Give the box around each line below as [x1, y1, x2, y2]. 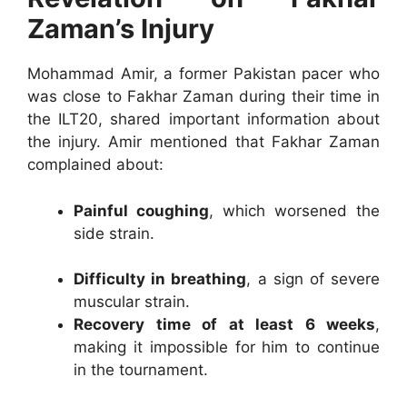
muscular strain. [74, 293, 190, 312]
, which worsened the [209, 201, 380, 220]
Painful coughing [74, 201, 209, 220]
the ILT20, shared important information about [27, 110, 380, 129]
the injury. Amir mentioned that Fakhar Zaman [27, 133, 380, 152]
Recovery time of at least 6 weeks [74, 315, 375, 334]
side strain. [74, 223, 154, 243]
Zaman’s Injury [27, 13, 214, 45]
